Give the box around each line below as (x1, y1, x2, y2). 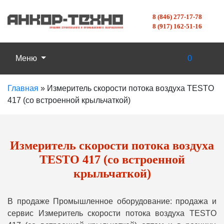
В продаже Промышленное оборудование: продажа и (7, 197, 216, 205)
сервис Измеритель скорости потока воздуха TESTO (7, 209, 216, 217)
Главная (7, 84, 38, 92)
